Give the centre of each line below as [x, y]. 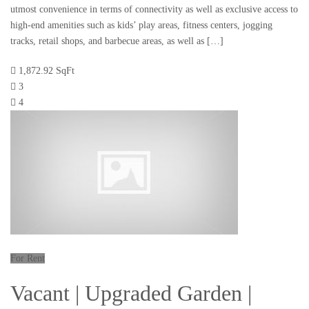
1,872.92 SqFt [47, 71]
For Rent [28, 259]
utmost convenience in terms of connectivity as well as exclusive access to [154, 10]
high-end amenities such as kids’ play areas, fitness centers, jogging [141, 26]
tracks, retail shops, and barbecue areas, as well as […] [117, 41]
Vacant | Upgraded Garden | [131, 293]
